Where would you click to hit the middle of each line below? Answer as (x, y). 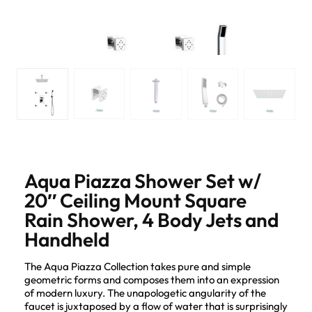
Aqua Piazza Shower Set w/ (143, 180)
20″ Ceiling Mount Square (135, 200)
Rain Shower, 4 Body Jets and (151, 219)
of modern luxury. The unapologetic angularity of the (145, 292)
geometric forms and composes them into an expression (152, 279)
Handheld (67, 239)
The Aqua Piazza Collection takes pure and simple (138, 266)
